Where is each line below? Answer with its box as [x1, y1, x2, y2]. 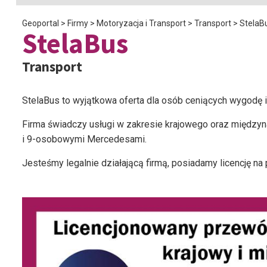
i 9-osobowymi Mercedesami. [22, 133, 147, 145]
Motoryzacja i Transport [97, 18, 186, 28]
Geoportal [22, 18, 59, 28]
